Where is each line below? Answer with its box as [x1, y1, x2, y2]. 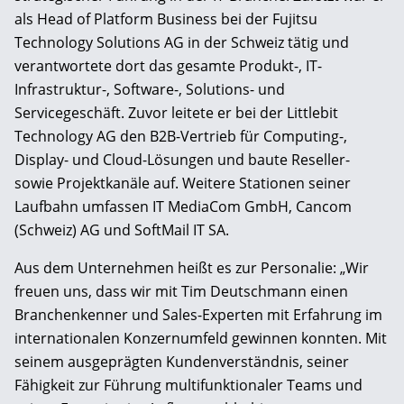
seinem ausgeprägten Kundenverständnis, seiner [14, 351, 349, 372]
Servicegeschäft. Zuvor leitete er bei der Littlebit [14, 102, 338, 123]
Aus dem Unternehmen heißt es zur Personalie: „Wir [14, 257, 369, 278]
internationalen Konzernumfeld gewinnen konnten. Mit [14, 327, 387, 348]
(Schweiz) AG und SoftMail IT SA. [14, 219, 229, 240]
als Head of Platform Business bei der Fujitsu [14, 8, 317, 29]
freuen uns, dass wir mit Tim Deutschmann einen [14, 280, 348, 301]
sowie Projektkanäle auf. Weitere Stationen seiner [14, 172, 351, 193]
